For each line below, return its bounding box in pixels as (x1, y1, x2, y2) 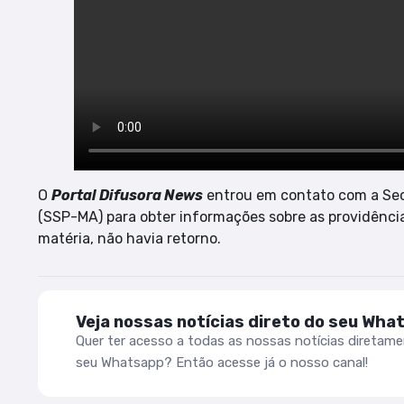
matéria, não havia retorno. (38, 229, 221, 247)
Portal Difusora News (51, 186, 203, 204)
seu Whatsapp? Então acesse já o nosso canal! (76, 354, 368, 372)
